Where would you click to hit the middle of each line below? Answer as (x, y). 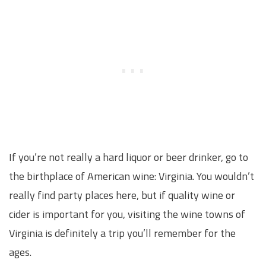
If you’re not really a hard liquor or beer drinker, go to (129, 157)
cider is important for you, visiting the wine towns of (127, 214)
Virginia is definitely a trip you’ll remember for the (122, 233)
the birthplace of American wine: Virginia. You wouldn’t (132, 176)
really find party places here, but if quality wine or (122, 195)
